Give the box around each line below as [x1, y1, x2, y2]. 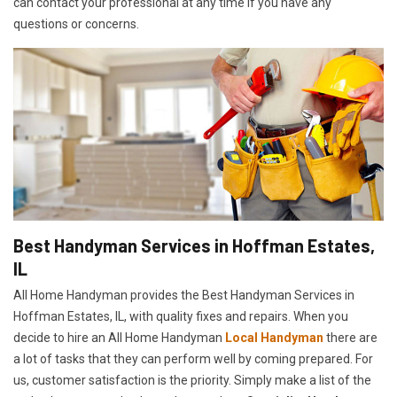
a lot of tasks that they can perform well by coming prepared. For [13, 352, 373, 367]
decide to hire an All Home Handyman [13, 331, 225, 346]
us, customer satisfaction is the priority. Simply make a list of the [13, 373, 371, 388]
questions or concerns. [13, 17, 139, 32]
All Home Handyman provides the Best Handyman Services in [13, 288, 354, 303]
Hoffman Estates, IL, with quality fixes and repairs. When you [13, 309, 348, 324]
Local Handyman [225, 331, 323, 346]
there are [323, 331, 378, 346]
